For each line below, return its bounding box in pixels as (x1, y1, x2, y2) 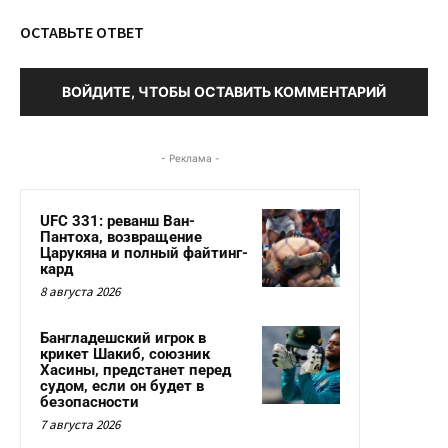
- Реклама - (160, 151, 220, 164)
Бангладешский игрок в (40, 328, 206, 347)
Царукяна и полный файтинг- (40, 243, 248, 262)
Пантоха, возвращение (40, 227, 202, 246)
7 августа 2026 (40, 415, 120, 433)
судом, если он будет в (40, 376, 204, 395)
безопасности (40, 392, 139, 411)
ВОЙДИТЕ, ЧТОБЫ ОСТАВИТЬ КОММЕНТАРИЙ (62, 82, 386, 100)
